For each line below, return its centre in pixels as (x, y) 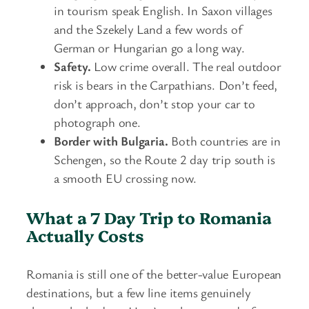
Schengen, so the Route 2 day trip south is (165, 159)
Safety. (72, 66)
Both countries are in (224, 140)
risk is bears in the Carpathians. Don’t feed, (166, 84)
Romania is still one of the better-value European (154, 273)
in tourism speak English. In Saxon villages (163, 10)
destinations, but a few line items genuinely (139, 292)
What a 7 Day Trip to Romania (149, 217)
